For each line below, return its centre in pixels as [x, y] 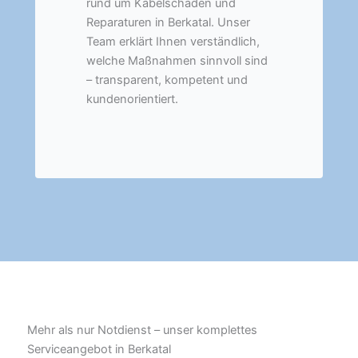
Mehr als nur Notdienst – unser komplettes [142, 330]
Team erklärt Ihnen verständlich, [173, 41]
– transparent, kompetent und [167, 80]
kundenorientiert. [132, 99]
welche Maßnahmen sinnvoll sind [177, 60]
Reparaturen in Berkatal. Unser [168, 22]
